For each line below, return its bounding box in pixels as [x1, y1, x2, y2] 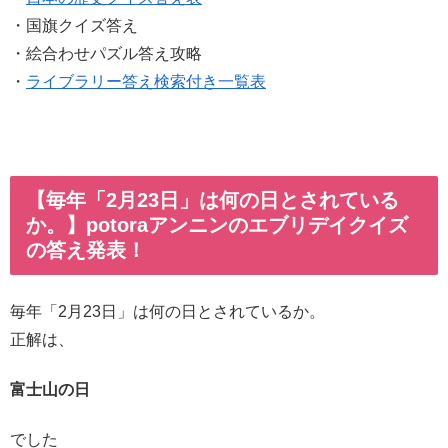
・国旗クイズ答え [10, 17, 138, 35]
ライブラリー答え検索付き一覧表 [26, 73, 266, 91]
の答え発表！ [26, 239, 146, 262]
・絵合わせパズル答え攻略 [10, 45, 202, 63]
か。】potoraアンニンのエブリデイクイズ [26, 214, 408, 237]
